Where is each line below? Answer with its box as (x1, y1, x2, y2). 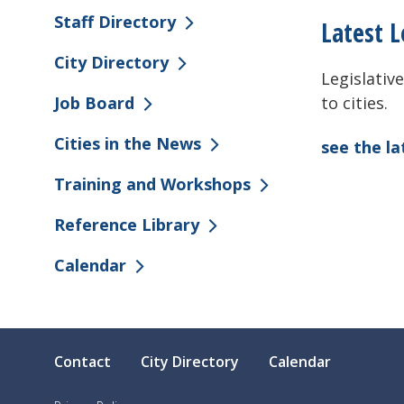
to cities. (321, 91, 388, 114)
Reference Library (54, 214, 199, 236)
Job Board (54, 92, 134, 115)
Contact (54, 352, 111, 372)
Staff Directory (54, 11, 176, 33)
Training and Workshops (54, 173, 251, 196)
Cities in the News (54, 133, 201, 155)
